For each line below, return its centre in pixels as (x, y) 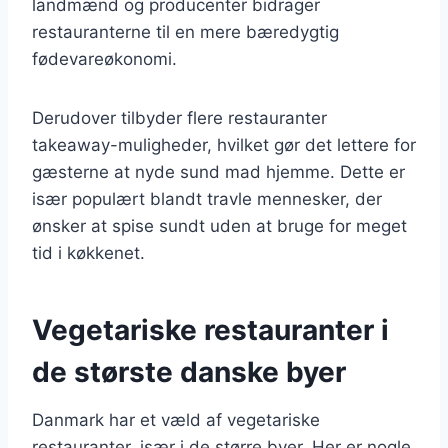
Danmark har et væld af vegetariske (176, 419)
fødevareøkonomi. (104, 58)
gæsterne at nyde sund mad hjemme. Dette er (218, 171)
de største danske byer (189, 371)
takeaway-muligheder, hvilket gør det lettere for (224, 144)
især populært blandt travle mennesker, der (207, 198)
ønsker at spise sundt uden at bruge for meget (219, 225)
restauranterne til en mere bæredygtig (185, 31)
